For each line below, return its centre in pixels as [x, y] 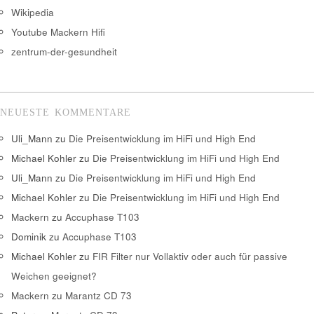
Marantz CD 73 [98, 296]
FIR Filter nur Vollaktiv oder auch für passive [190, 257]
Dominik [29, 237]
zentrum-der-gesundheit [64, 51]
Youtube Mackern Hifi [58, 32]
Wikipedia [33, 12]
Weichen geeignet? [54, 276]
